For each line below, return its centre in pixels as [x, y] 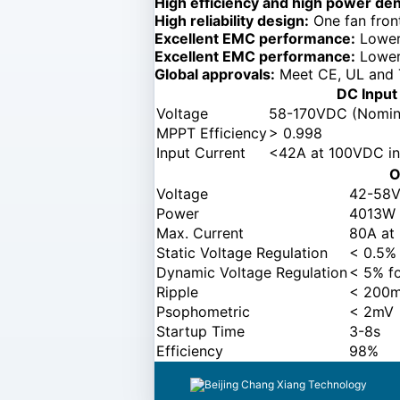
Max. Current [200, 233]
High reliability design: [232, 20]
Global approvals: [215, 74]
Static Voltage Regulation [242, 252]
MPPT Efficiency [212, 133]
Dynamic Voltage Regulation [252, 272]
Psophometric [203, 311]
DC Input [367, 93]
